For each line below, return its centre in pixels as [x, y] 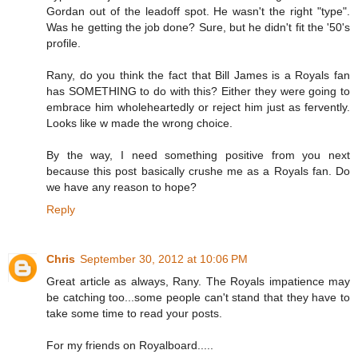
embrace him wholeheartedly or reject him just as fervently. [198, 107]
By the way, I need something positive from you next [198, 155]
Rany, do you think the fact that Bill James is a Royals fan [198, 75]
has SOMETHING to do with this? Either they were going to [198, 91]
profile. [64, 43]
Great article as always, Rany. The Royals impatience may [198, 281]
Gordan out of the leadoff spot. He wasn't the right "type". [198, 11]
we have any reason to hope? [121, 187]
